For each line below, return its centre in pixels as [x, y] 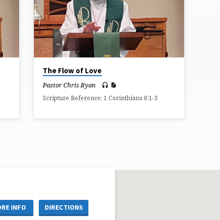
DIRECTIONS [64, 207]
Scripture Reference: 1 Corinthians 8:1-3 [100, 98]
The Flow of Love [72, 71]
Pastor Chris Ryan [69, 85]
